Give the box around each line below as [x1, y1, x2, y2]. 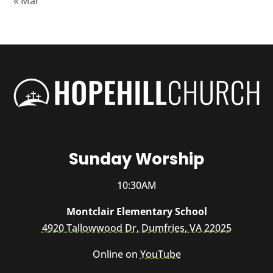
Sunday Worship [69, 148, 204, 171]
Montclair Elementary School [66, 205, 207, 219]
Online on [92, 247, 140, 261]
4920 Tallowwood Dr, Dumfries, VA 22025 [41, 221, 232, 235]
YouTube [140, 247, 181, 261]
